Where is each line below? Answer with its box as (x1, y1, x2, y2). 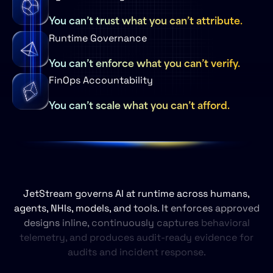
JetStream (23, 187, 75, 200)
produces (90, 231, 136, 244)
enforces (170, 202, 215, 215)
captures (156, 216, 201, 230)
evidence (194, 231, 239, 244)
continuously (91, 216, 157, 230)
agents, (13, 202, 51, 215)
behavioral (200, 216, 250, 230)
